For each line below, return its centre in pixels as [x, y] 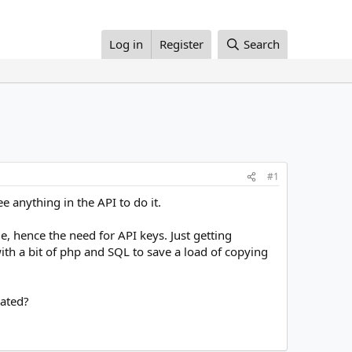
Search [262, 44]
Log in [126, 44]
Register [182, 44]
